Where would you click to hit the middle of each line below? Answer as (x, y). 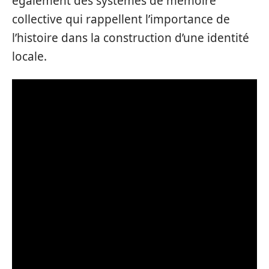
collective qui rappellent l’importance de (121, 19)
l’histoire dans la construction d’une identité (131, 38)
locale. (29, 56)
